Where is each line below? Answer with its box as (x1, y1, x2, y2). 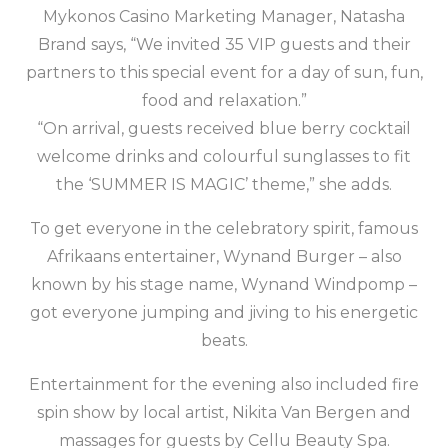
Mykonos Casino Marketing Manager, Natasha (43, 7, 405, 27)
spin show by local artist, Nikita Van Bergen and (37, 403, 411, 423)
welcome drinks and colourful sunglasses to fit (37, 147, 411, 167)
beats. (200, 331, 248, 351)
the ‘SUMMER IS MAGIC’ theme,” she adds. (56, 175, 392, 195)
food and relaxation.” (141, 91, 307, 111)
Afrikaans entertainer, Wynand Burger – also (46, 247, 402, 267)
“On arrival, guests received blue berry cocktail (37, 119, 411, 139)
